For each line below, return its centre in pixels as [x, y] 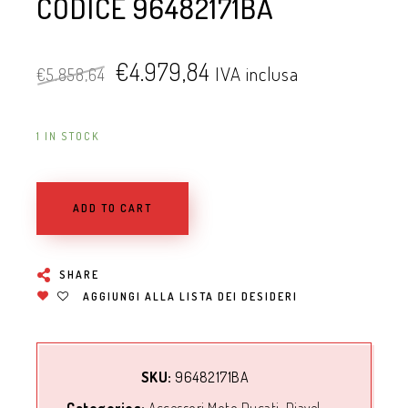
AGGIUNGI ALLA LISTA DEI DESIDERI [190, 296]
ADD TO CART [112, 208]
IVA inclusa [257, 74]
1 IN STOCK [68, 136]
